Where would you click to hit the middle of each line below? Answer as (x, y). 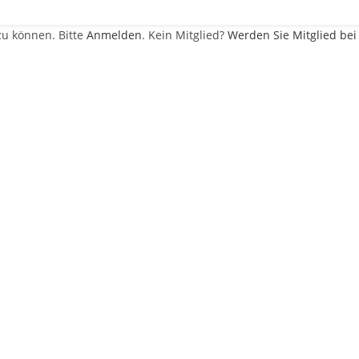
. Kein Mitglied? (185, 35)
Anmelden (114, 35)
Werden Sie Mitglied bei (292, 35)
